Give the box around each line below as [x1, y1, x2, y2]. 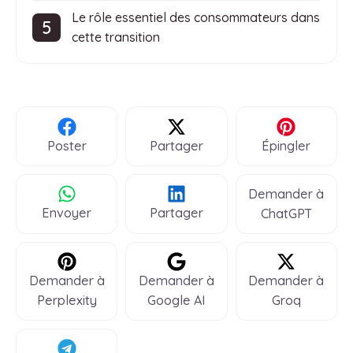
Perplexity [36, 292, 97, 309]
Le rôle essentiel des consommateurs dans [72, 9, 320, 26]
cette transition [72, 29, 160, 46]
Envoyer [42, 205, 92, 221]
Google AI [147, 292, 206, 309]
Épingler [262, 137, 311, 154]
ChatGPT [260, 205, 312, 221]
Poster [46, 137, 87, 154]
